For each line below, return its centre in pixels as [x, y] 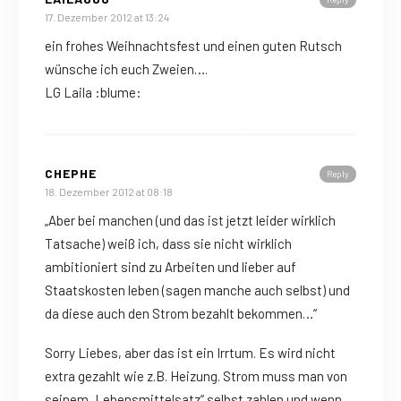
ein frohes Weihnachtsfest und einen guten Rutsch [193, 46]
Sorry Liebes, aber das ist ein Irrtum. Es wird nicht [190, 353]
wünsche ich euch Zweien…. [126, 69]
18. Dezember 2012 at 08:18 [109, 192]
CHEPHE [71, 174]
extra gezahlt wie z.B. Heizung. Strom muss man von [196, 376]
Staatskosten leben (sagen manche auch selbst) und [197, 290]
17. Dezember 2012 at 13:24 [107, 17]
